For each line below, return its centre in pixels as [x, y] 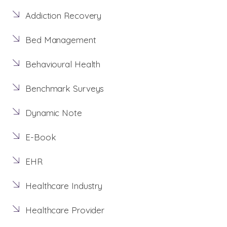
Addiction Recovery [64, 16]
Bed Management [61, 40]
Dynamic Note [54, 113]
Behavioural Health [63, 64]
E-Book [41, 137]
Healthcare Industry [64, 186]
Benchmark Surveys [65, 89]
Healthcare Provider [65, 210]
